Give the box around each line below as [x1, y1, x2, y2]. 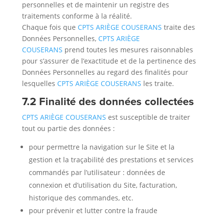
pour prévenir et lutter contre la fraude [28, 206, 157, 215]
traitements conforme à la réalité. [22, 11, 132, 21]
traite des [161, 22, 195, 32]
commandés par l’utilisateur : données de [28, 168, 165, 177]
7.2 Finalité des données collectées [22, 93, 194, 109]
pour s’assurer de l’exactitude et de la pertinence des [22, 56, 196, 66]
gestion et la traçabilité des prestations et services [28, 155, 194, 164]
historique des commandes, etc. [28, 193, 133, 202]
